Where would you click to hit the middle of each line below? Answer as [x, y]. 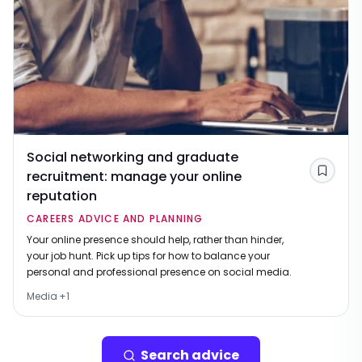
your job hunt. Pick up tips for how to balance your [148, 256]
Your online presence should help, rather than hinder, [155, 240]
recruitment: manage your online [134, 177]
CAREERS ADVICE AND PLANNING [115, 219]
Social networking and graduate [133, 158]
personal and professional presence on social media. [159, 272]
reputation [62, 196]
